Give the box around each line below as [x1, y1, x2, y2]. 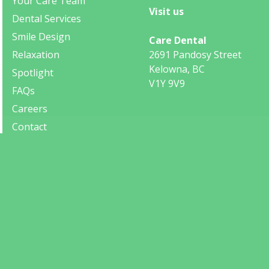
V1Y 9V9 [149, 77, 185, 91]
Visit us [149, 5, 184, 19]
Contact [12, 120, 47, 134]
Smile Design [12, 30, 70, 44]
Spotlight [12, 66, 53, 80]
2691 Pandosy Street [149, 48, 241, 62]
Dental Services [12, 12, 81, 26]
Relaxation [12, 48, 59, 62]
